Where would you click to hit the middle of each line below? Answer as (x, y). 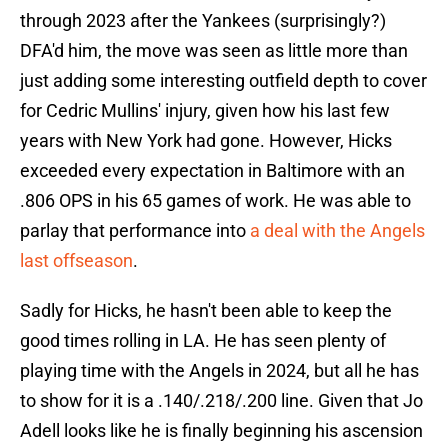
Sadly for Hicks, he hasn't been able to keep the (206, 311)
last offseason (76, 261)
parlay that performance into (135, 231)
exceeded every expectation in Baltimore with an (212, 171)
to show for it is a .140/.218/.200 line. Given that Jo (221, 401)
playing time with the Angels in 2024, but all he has (219, 371)
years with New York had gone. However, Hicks (206, 141)
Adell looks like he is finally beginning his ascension (221, 431)
